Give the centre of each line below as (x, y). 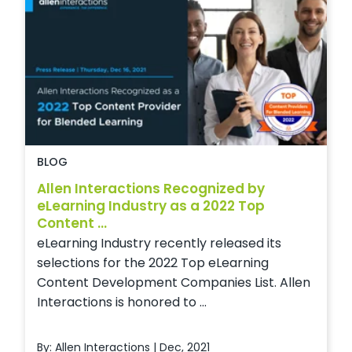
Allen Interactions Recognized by (151, 188)
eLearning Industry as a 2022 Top (151, 205)
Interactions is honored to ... (122, 302)
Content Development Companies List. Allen (174, 282)
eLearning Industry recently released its (159, 243)
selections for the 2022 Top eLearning (153, 262)
